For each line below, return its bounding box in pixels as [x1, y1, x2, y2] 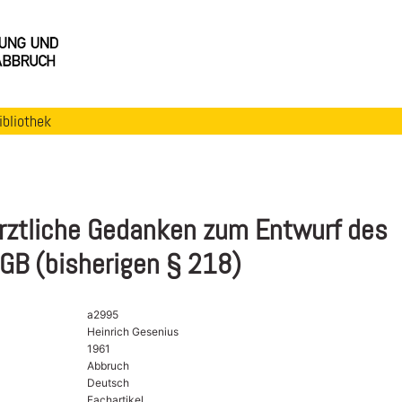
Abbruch [86, 358, 129, 372]
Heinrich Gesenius [86, 324, 179, 338]
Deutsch [86, 375, 129, 389]
